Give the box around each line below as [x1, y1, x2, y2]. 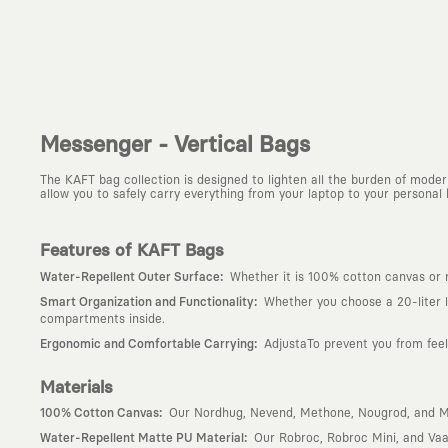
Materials [40, 378, 113, 396]
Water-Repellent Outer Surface [40, 270, 220, 283]
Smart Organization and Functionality [40, 295, 254, 308]
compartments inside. [40, 312, 165, 325]
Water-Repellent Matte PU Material [40, 432, 244, 444]
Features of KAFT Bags [40, 242, 224, 259]
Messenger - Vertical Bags [40, 134, 310, 156]
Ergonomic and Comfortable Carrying [40, 337, 254, 350]
